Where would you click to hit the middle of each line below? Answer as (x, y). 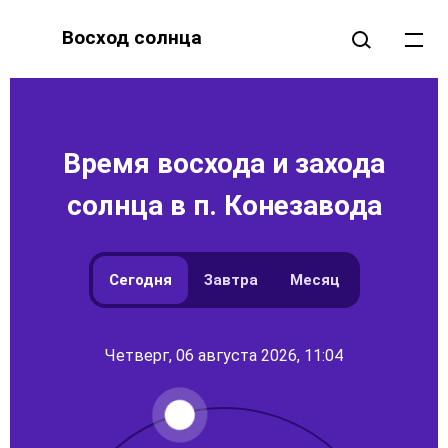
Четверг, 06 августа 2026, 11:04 (224, 355)
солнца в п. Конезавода (224, 205)
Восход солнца (132, 38)
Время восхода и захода (224, 163)
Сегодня (140, 280)
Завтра (230, 280)
